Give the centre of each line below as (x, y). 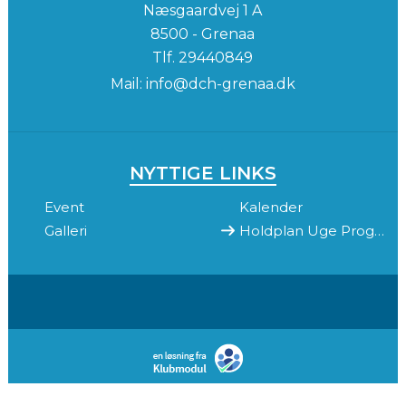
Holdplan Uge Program (379, 230)
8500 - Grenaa (203, 34)
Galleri (65, 230)
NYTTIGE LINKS (203, 173)
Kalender (271, 207)
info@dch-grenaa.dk (220, 83)
